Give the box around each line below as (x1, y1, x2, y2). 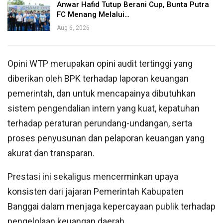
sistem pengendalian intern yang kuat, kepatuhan (7, 103, 200, 113)
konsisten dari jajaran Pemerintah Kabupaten (7, 186, 184, 197)
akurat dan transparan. (7, 147, 95, 158)
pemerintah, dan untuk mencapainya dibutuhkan (7, 88, 196, 99)
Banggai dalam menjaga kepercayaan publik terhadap (7, 201, 216, 212)
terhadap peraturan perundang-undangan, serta (7, 117, 192, 128)
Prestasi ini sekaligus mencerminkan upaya (7, 171, 178, 182)
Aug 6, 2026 (57, 24, 90, 31)
